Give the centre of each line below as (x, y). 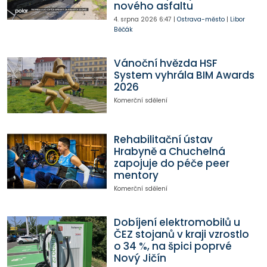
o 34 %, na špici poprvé (173, 246)
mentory (136, 175)
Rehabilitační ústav (163, 139)
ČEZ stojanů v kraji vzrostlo (181, 235)
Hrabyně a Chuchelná (169, 151)
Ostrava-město (201, 19)
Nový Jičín (140, 258)
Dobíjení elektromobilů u (177, 223)
